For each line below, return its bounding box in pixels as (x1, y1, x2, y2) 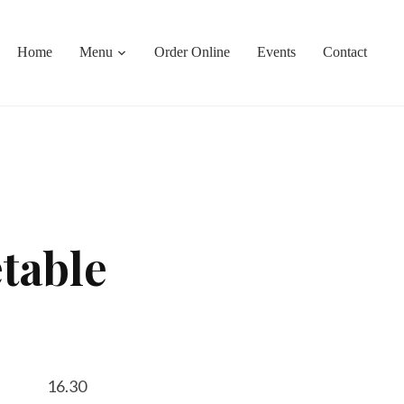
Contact (323, 44, 368, 60)
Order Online (154, 44, 231, 60)
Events (257, 44, 297, 60)
